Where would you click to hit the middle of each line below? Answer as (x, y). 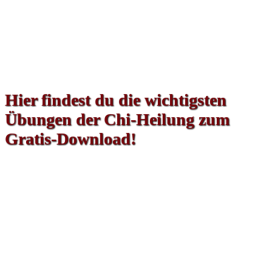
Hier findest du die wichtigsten (116, 100)
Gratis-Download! (70, 139)
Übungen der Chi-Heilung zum (117, 120)
